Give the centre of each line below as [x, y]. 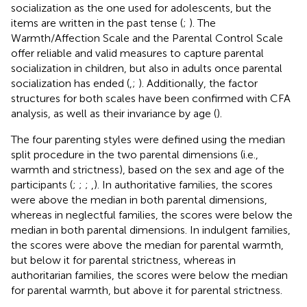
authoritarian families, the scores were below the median [149, 275]
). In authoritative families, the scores [183, 184]
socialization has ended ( [70, 83]
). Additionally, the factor [198, 83]
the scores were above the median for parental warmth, [147, 245]
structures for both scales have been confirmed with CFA [151, 98]
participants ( [42, 184]
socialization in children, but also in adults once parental [147, 68]
